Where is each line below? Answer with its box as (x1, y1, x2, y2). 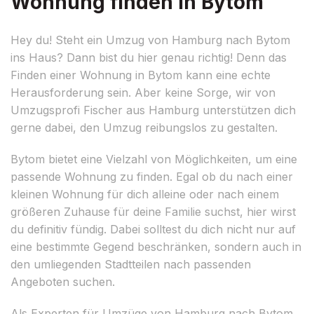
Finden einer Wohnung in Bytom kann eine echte (11, 67, 271, 82)
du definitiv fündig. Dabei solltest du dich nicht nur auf (11, 221, 296, 236)
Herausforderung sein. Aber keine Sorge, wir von (11, 85, 275, 100)
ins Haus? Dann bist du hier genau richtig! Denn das (11, 50, 287, 64)
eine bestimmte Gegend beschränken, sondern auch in (11, 239, 301, 254)
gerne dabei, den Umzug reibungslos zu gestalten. (11, 120, 278, 135)
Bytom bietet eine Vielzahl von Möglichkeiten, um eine (11, 151, 297, 166)
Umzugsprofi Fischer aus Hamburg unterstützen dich (11, 102, 296, 117)
